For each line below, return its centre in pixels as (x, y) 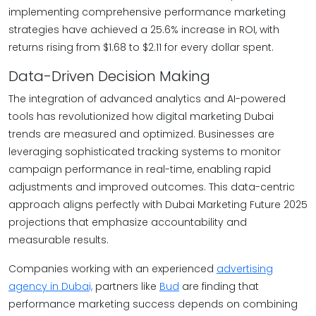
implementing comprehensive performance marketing (147, 12)
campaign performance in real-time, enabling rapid (140, 169)
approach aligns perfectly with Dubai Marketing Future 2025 (158, 205)
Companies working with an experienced (113, 269)
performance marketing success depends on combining (153, 304)
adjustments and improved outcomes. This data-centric (152, 187)
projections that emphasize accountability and (128, 222)
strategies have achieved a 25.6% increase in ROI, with (144, 30)
